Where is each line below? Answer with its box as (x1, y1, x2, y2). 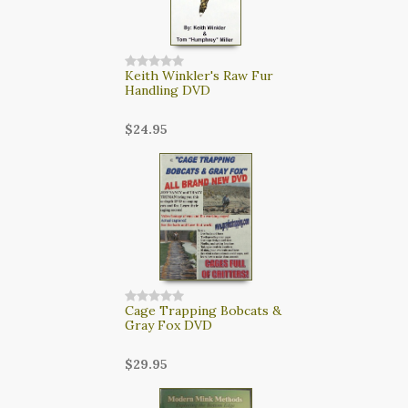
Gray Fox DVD (124, 316, 212, 333)
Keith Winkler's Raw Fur (124, 66, 273, 84)
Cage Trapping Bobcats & (124, 301, 281, 319)
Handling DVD (124, 81, 210, 98)
